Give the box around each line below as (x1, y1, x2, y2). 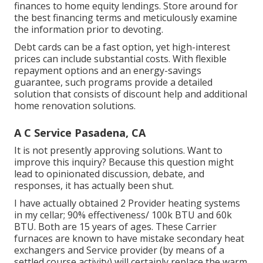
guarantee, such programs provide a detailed (14, 75, 213, 89)
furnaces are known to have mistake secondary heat (14, 231, 244, 245)
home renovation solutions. (14, 99, 136, 112)
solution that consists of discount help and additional (14, 87, 247, 100)
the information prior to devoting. (14, 22, 163, 36)
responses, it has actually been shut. (14, 178, 174, 192)
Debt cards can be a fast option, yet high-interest (14, 40, 230, 53)
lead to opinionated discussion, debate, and (14, 167, 204, 180)
